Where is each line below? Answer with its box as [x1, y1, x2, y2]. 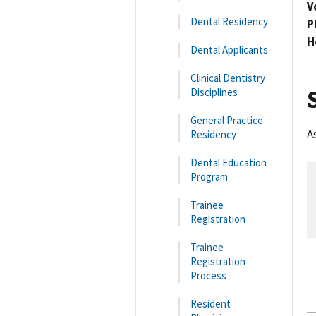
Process [190, 268, 226, 282]
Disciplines [190, 85, 238, 99]
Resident [190, 296, 231, 310]
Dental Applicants [190, 42, 268, 56]
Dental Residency [190, 14, 268, 28]
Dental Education [190, 155, 267, 169]
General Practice [190, 113, 263, 127]
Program [190, 169, 228, 183]
